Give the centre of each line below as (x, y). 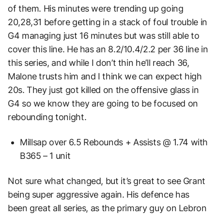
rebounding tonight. (47, 117)
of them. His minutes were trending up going (96, 9)
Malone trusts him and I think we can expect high (105, 77)
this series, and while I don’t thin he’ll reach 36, (99, 63)
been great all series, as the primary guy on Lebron (107, 208)
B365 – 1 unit (45, 156)
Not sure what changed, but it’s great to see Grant (107, 181)
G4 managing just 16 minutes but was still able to (104, 36)
